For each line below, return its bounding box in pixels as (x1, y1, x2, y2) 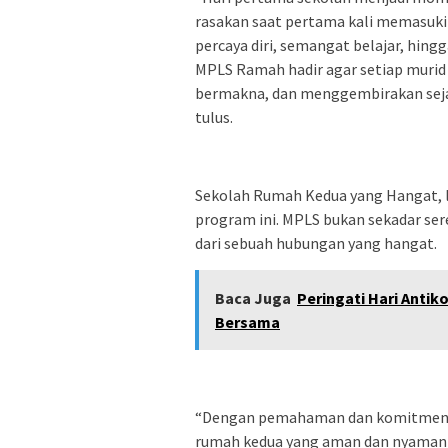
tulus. (195, 106, 233, 127)
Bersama (215, 311, 280, 332)
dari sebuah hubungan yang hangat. (195, 232, 437, 253)
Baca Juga (215, 287, 291, 308)
